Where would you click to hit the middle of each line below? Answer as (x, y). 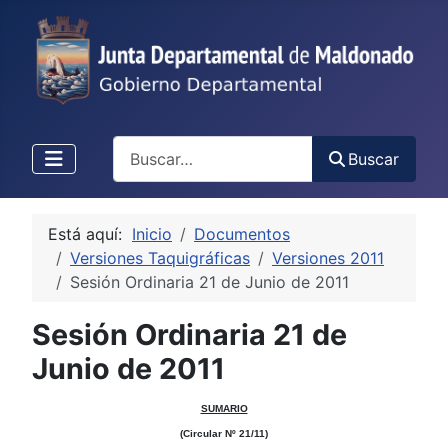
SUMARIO (224, 408)
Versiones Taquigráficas (160, 257)
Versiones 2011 (328, 257)
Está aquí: (90, 233)
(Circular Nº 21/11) (224, 433)
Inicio (152, 233)
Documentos (242, 233)
